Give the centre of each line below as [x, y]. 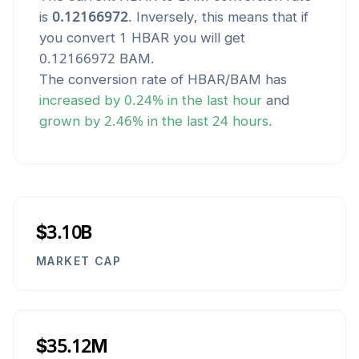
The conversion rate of [113, 79]
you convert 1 [85, 38]
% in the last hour [207, 100]
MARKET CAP [79, 261]
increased [70, 100]
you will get [207, 38]
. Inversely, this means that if [218, 17]
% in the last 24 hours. [202, 121]
